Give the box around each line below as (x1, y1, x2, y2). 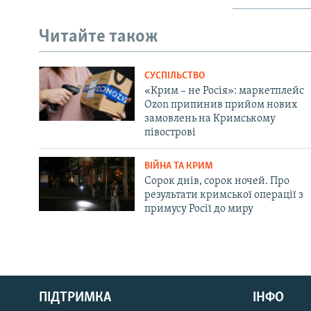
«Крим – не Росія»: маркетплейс (144, 85, 304, 97)
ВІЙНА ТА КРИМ (144, 161, 213, 172)
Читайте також (39, 27, 158, 47)
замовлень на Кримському (144, 113, 276, 125)
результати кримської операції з (144, 190, 303, 201)
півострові (144, 127, 196, 139)
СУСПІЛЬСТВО (144, 71, 205, 82)
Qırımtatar (12, 291, 67, 305)
